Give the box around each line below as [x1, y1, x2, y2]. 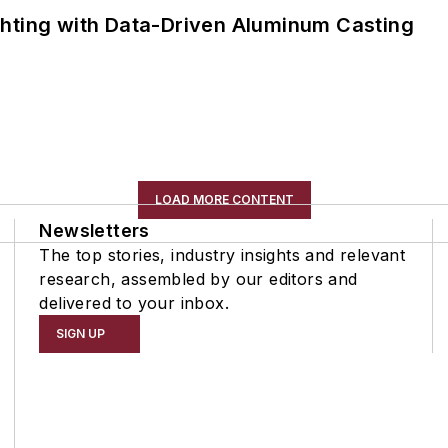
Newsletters [39, 220, 150, 242]
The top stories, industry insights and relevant [39, 245, 406, 266]
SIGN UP [56, 326, 106, 342]
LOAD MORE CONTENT [154, 192, 294, 208]
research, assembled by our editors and [39, 269, 358, 290]
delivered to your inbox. [39, 293, 229, 314]
